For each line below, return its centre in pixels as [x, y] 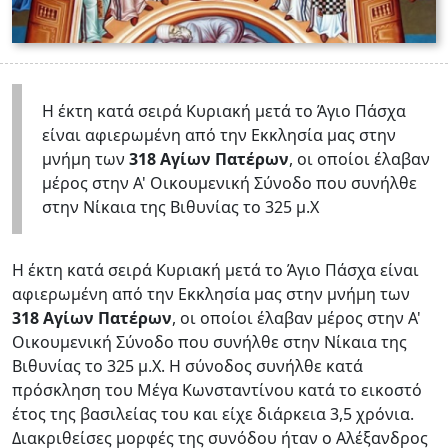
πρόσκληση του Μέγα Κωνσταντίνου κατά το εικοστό [217, 389]
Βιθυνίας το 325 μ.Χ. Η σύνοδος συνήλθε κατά [187, 365]
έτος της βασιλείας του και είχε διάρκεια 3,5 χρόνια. [213, 413]
